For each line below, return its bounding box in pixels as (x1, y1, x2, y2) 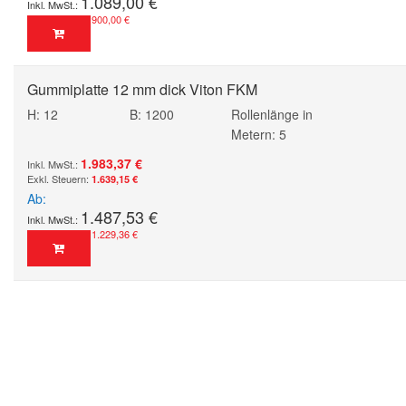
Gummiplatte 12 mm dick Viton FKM (27, 78, 257, 100)
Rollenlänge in (231, 104, 313, 123)
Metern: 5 (231, 124, 286, 143)
